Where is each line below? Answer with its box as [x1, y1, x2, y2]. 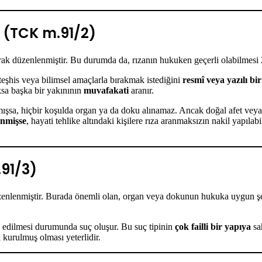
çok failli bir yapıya [175, 221, 251, 232]
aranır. [129, 85, 154, 95]
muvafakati [84, 85, 129, 95]
